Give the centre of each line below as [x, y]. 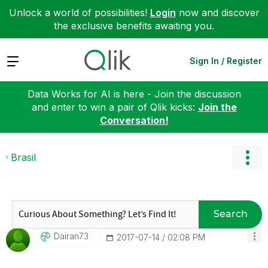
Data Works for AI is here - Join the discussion [134, 94]
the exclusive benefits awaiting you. [134, 26]
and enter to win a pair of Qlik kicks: [115, 107]
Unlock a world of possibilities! [79, 13]
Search [230, 214]
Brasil [23, 157]
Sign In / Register [226, 60]
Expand [23, 60]
